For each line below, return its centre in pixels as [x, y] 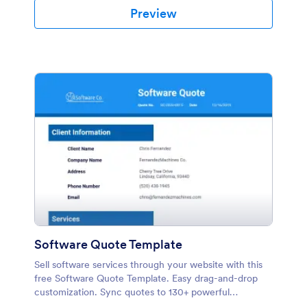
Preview [153, 13]
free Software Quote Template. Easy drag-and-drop [146, 278]
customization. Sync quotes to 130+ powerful [132, 292]
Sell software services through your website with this [148, 265]
